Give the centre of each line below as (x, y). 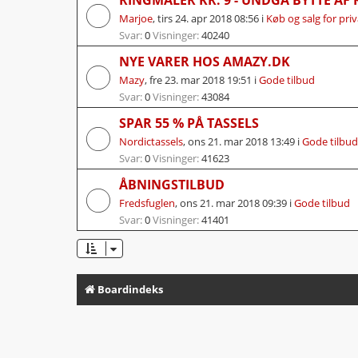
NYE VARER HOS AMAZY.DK (205, 61)
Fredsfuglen (147, 203)
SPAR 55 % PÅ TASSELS (189, 123)
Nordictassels (151, 141)
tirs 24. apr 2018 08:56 (208, 18)
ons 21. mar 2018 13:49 (241, 141)
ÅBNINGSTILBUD (172, 184)
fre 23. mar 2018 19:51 (201, 80)
